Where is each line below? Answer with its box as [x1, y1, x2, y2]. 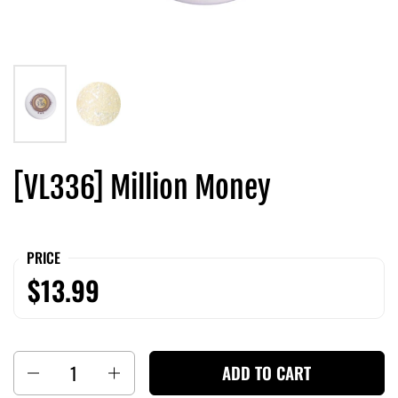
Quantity [14, 350, 65, 375]
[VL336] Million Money [13, 168, 271, 206]
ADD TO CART [222, 361, 312, 386]
